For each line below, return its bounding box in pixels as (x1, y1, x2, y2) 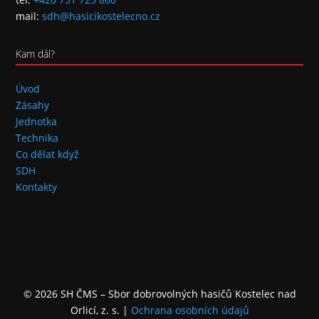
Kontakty (16, 180, 58, 194)
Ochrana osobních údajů (130, 303, 249, 317)
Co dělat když (16, 147, 80, 161)
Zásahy (16, 98, 50, 112)
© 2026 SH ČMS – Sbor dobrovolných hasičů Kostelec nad (23, 287, 296, 300)
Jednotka (16, 115, 58, 128)
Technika (16, 131, 59, 145)
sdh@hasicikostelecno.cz (42, 9, 161, 23)
